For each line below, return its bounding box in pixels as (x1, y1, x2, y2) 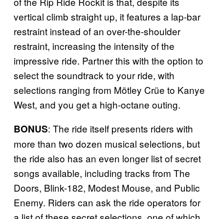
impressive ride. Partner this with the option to (14, 53, 203, 67)
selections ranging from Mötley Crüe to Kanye (14, 83, 205, 96)
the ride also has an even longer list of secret (14, 151, 201, 165)
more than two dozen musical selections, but (14, 136, 200, 150)
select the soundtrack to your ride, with (14, 68, 175, 82)
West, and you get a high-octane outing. (14, 97, 180, 111)
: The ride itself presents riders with (48, 121, 193, 135)
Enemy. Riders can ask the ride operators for (14, 195, 200, 209)
